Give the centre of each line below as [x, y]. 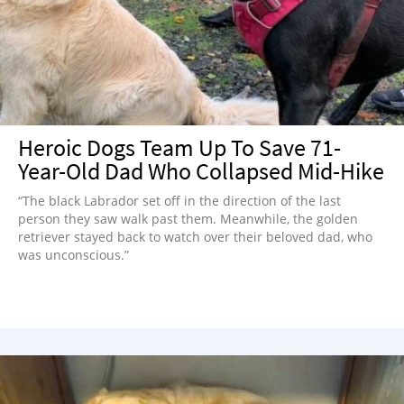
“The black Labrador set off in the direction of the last [179, 201]
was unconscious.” [73, 255]
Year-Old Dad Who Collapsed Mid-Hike [201, 171]
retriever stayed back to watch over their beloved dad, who [195, 237]
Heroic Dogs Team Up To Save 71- [179, 147]
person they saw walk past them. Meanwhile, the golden [188, 219]
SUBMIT [40, 115]
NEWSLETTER [58, 18]
